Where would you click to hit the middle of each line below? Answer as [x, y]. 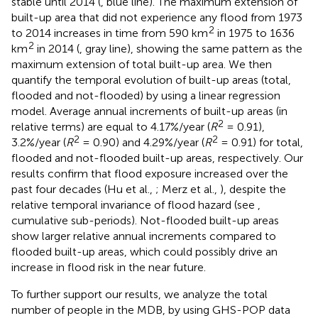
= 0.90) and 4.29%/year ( [142, 142]
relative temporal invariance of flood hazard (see [135, 205]
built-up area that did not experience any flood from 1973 [157, 17]
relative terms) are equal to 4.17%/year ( [111, 127]
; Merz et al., [188, 189]
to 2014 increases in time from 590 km [110, 33]
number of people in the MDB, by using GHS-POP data [151, 310]
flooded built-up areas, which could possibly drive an [144, 252]
